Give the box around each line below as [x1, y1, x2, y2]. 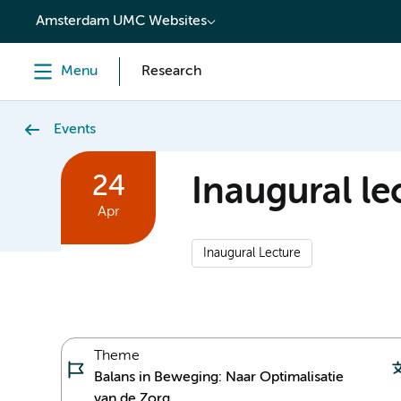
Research [141, 64, 201, 79]
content [21, 7, 80, 23]
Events [54, 123, 96, 137]
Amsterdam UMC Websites [36, 14, 207, 29]
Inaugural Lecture [203, 247, 301, 260]
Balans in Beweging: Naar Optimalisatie [94, 370, 344, 385]
